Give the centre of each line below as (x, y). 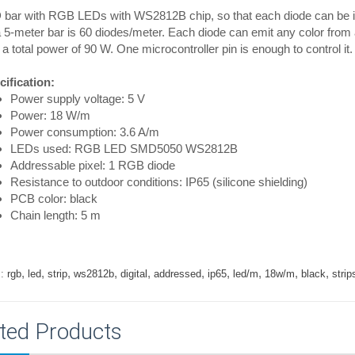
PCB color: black (53, 198)
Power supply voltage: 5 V (77, 99)
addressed (177, 274)
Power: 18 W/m (50, 115)
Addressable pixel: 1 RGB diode (92, 165)
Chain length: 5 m (55, 215)
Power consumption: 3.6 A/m (84, 132)
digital (134, 274)
